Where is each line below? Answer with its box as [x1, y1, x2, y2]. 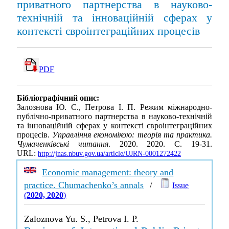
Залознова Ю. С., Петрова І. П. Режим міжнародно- [17, 103, 212, 112]
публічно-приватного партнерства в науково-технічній [17, 112, 212, 121]
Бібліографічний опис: [17, 94, 99, 103]
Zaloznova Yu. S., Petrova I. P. [24, 214, 139, 224]
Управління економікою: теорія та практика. [52, 130, 213, 140]
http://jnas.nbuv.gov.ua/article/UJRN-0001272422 [38, 150, 181, 158]
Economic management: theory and [42, 167, 174, 177]
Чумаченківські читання [17, 140, 108, 149]
